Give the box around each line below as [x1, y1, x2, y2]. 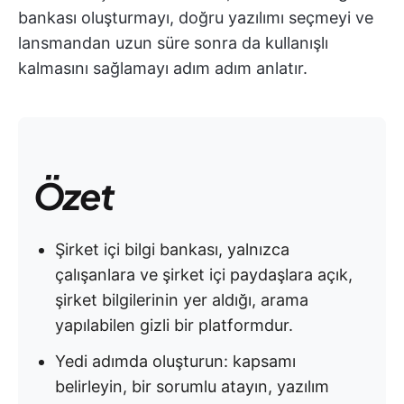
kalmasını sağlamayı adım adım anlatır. [18, 59, 308, 78]
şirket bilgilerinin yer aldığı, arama [55, 290, 308, 309]
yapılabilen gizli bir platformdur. [55, 316, 293, 335]
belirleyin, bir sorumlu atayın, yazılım [55, 377, 329, 396]
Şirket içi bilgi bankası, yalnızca [55, 240, 289, 259]
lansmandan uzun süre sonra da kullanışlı [18, 33, 328, 52]
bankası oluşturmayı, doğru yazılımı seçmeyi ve [18, 8, 373, 27]
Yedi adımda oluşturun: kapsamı [55, 352, 296, 371]
